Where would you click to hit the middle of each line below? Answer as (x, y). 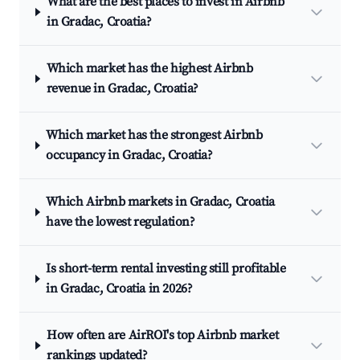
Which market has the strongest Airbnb (154, 135)
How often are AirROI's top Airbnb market (163, 335)
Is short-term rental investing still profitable (166, 268)
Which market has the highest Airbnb (149, 68)
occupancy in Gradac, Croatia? (129, 155)
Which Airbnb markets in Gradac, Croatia (160, 202)
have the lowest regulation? (121, 222)
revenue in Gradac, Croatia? (122, 88)
